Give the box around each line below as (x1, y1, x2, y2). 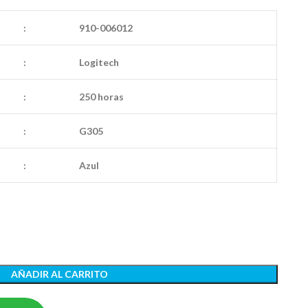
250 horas (78, 91, 126, 102)
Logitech (78, 56, 119, 68)
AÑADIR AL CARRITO (10, 268, 108, 280)
